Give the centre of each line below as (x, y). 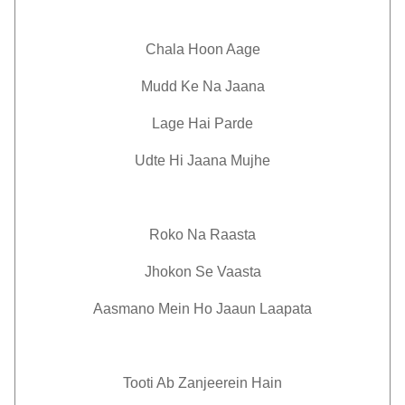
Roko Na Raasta (202, 235)
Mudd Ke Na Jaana (202, 86)
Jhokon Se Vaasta (202, 272)
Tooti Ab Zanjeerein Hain (202, 383)
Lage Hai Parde (202, 123)
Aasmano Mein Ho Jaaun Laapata (202, 309)
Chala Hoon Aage (202, 49)
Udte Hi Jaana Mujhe (202, 160)
